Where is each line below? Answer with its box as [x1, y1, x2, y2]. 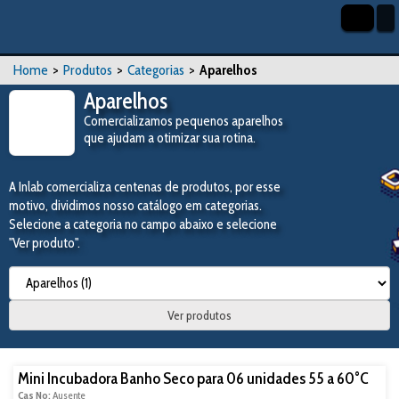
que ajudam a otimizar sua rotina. [84, 130, 256, 146]
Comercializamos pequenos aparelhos [84, 113, 283, 129]
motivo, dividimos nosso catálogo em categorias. [9, 198, 262, 214]
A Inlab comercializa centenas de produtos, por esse [9, 179, 281, 195]
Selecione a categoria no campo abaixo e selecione [9, 216, 277, 232]
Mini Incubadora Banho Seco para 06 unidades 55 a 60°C [18, 369, 369, 388]
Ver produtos [167, 307, 232, 323]
